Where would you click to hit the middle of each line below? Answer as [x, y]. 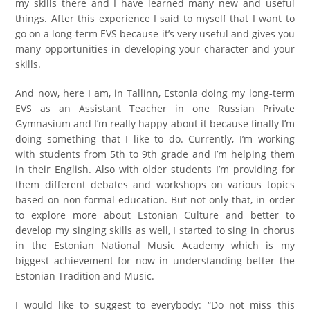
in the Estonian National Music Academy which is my [155, 246]
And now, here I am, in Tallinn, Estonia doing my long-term [155, 93]
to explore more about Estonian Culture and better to [155, 215]
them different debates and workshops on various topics [155, 185]
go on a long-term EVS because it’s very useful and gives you [155, 34]
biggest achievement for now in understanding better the [155, 261]
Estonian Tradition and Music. [85, 276]
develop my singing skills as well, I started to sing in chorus [155, 230]
